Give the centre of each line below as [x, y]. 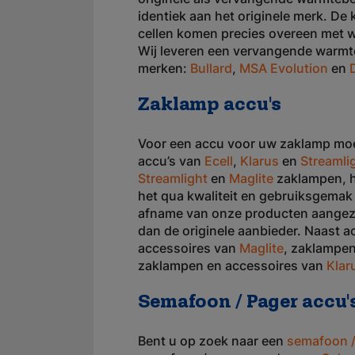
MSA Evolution [284, 68]
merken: [164, 68]
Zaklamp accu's [210, 105]
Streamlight [173, 178]
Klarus [260, 161]
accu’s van [171, 161]
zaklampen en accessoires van [232, 265]
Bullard [211, 68]
